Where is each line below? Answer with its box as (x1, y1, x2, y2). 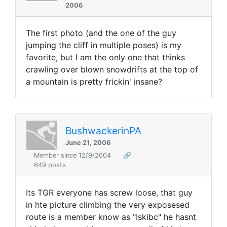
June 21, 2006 (65, 138, 110, 146)
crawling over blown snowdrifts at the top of (26, 64, 198, 75)
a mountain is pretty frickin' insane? (26, 77, 162, 87)
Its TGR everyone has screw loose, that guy (26, 187, 193, 198)
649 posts (34, 161, 66, 169)
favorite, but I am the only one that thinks (26, 52, 185, 63)
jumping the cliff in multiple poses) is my (26, 40, 181, 51)
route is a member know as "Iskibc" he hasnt (26, 212, 196, 222)
